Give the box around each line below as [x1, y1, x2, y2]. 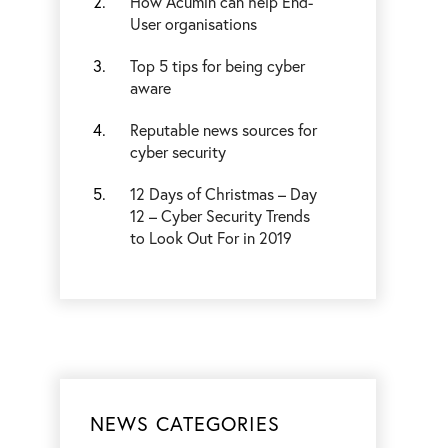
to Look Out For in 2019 [130, 227, 293, 248]
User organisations [130, 13, 258, 34]
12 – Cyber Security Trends [130, 205, 311, 226]
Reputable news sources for [130, 119, 318, 140]
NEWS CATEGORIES [90, 410, 281, 437]
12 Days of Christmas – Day [130, 183, 318, 204]
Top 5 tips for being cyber [130, 55, 306, 76]
